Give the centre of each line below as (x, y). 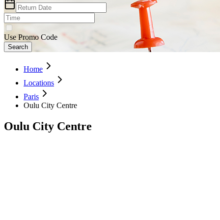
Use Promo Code (31, 37)
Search (18, 47)
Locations (39, 82)
